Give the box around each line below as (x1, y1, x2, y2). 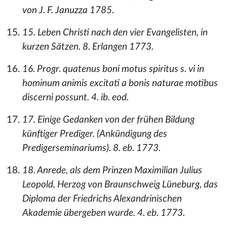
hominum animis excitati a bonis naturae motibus (22, 79, 218, 88)
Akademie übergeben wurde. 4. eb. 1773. (22, 208, 185, 218)
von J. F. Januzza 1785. (22, 6, 114, 15)
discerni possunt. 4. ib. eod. (22, 93, 129, 102)
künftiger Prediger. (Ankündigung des (22, 129, 167, 139)
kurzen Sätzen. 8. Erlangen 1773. (22, 42, 154, 52)
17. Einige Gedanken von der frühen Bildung (22, 115, 195, 125)
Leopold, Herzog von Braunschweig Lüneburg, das (22, 180, 218, 190)
